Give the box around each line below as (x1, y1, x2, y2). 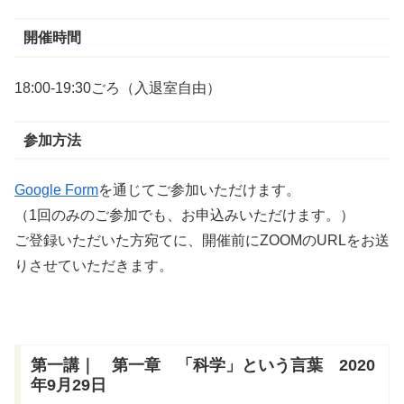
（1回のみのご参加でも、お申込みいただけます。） (14, 207, 354, 224)
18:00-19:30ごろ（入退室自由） (14, 79, 221, 96)
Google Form (14, 182, 98, 198)
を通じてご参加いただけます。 (98, 182, 300, 198)
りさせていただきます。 (14, 258, 173, 274)
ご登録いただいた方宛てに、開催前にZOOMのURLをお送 (14, 233, 390, 249)
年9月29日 (30, 376, 106, 395)
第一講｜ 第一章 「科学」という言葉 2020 (30, 356, 375, 375)
